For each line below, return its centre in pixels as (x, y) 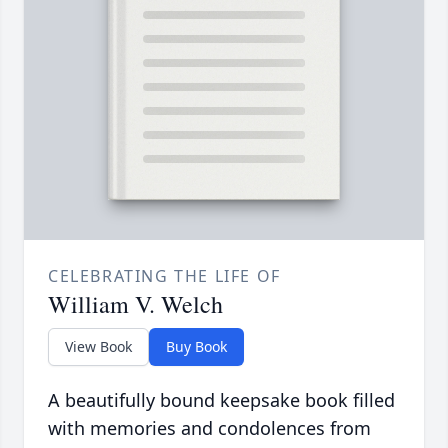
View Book (98, 347)
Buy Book (196, 347)
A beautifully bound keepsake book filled (221, 400)
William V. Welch (135, 304)
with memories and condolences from (209, 428)
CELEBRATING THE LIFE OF (164, 276)
